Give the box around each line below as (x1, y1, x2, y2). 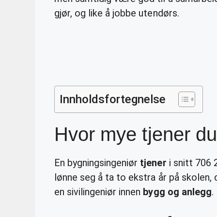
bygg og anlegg (143, 186, 212, 198)
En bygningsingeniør (54, 156, 140, 169)
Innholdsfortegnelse (60, 92, 166, 106)
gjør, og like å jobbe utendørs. (54, 7, 179, 19)
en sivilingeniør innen (54, 186, 143, 198)
